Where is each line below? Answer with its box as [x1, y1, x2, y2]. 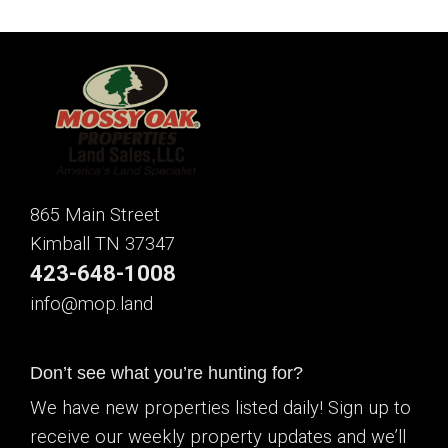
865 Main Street [30, 204, 161, 227]
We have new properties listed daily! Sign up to [30, 396, 412, 419]
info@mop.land [30, 293, 154, 316]
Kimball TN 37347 [30, 233, 176, 256]
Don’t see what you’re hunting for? [30, 362, 304, 383]
